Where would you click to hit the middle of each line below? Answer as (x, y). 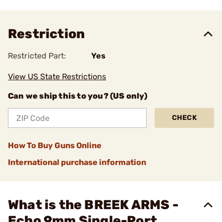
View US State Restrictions (57, 77)
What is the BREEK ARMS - (93, 205)
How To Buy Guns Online (55, 145)
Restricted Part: (37, 56)
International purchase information (77, 162)
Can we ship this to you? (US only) (78, 96)
